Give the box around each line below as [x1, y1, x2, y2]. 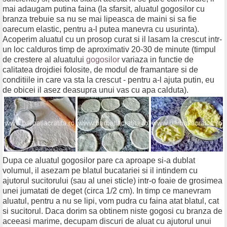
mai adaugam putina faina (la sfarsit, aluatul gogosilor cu [3, 5, 205, 14]
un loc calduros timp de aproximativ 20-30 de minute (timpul [3, 45, 216, 54]
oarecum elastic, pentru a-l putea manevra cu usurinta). [3, 25, 199, 34]
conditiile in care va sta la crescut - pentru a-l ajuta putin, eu [3, 75, 214, 85]
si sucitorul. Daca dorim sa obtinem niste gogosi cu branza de [3, 207, 222, 216]
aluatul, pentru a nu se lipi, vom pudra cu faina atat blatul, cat [3, 197, 219, 206]
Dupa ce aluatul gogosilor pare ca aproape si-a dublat [3, 156, 195, 165]
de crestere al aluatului [3, 55, 86, 64]
